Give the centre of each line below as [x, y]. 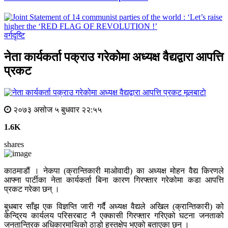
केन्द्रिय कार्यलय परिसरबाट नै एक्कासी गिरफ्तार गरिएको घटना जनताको [114, 216]
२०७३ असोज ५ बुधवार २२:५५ [56, 110]
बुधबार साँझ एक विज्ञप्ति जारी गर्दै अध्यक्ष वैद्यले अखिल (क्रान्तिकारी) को [114, 207]
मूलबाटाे [195, 93]
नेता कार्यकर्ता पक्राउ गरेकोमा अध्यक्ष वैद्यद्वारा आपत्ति [114, 57]
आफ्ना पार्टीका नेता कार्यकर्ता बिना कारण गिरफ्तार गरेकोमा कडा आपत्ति [114, 180]
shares [14, 145]
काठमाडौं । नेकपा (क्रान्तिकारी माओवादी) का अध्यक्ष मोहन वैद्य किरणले [114, 171]
